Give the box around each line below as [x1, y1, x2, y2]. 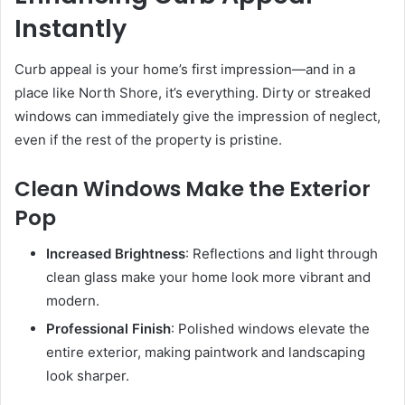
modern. [46, 292, 99, 310]
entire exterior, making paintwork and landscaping [46, 344, 365, 362]
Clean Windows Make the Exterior [14, 174, 371, 203]
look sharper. [46, 367, 129, 385]
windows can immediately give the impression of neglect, [14, 107, 381, 125]
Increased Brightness [46, 245, 185, 263]
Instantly [14, 12, 127, 46]
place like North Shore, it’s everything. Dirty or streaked [14, 83, 371, 101]
